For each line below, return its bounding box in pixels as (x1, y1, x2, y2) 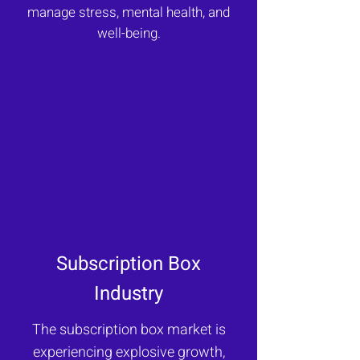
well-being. (96, 23, 161, 43)
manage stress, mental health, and (27, 2, 230, 22)
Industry (93, 280, 163, 308)
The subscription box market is (31, 319, 226, 341)
